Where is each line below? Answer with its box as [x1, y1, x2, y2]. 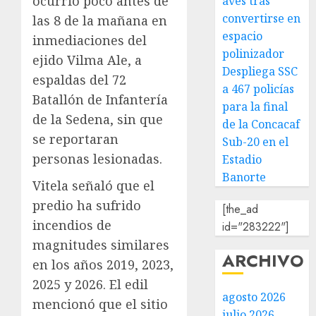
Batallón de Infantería [32, 91, 168, 108]
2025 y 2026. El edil [32, 276, 148, 293]
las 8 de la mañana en [32, 12, 167, 29]
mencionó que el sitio [32, 296, 168, 312]
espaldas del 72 [32, 71, 126, 88]
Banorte [222, 169, 267, 185]
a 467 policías [222, 81, 295, 97]
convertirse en [222, 11, 301, 26]
